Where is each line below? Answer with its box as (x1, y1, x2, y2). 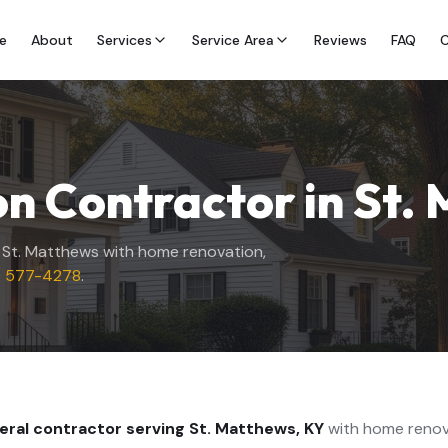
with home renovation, (99, 241, 266, 262)
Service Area (191, 31, 274, 49)
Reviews (313, 31, 367, 49)
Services (96, 31, 152, 49)
